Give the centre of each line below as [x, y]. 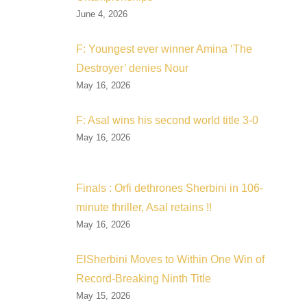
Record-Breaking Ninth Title [144, 279]
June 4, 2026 [102, 14]
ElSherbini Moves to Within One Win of [170, 260]
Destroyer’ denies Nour [132, 69]
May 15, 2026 [103, 296]
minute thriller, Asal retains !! [144, 208]
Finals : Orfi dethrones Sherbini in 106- [170, 188]
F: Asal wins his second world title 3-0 [167, 121]
